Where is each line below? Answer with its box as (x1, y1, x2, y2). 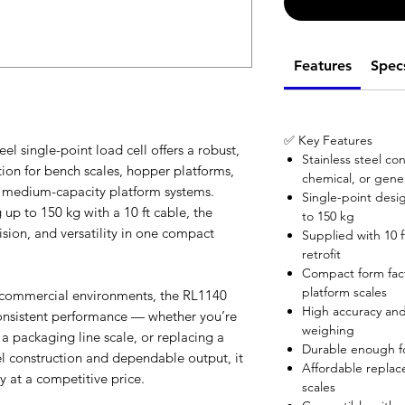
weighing (302, 322, 354, 339)
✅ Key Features (284, 132, 372, 149)
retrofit (302, 246, 341, 263)
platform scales (302, 284, 387, 301)
